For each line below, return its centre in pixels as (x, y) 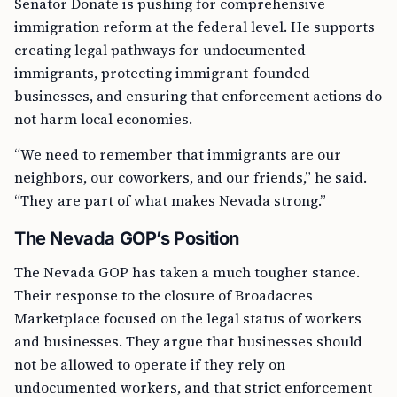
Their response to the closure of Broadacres (163, 295)
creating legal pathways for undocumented (160, 50)
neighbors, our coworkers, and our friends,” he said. (191, 177)
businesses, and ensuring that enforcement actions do (198, 96)
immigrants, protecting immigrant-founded (162, 73)
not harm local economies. (103, 119)
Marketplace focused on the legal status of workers (188, 318)
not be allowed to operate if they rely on (150, 364)
